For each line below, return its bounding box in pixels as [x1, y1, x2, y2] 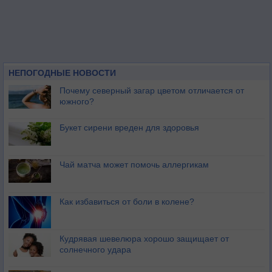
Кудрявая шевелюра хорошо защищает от [59, 234, 229, 243]
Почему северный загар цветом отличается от [59, 86, 244, 95]
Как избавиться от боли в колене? [59, 197, 194, 206]
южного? [59, 97, 94, 106]
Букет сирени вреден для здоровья [59, 123, 199, 132]
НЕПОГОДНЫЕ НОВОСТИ [8, 68, 116, 78]
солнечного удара [59, 245, 131, 254]
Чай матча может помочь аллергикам [59, 160, 209, 169]
